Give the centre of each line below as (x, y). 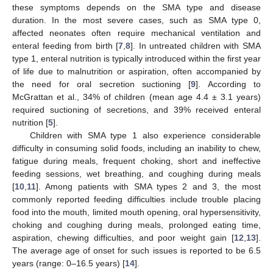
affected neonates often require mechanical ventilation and (136, 33)
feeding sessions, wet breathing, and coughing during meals (136, 173)
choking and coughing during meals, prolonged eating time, (136, 225)
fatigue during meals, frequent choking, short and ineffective (136, 161)
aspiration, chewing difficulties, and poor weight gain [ (123, 237)
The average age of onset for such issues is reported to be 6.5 (136, 250)
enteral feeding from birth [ (66, 45)
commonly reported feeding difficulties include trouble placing (136, 199)
